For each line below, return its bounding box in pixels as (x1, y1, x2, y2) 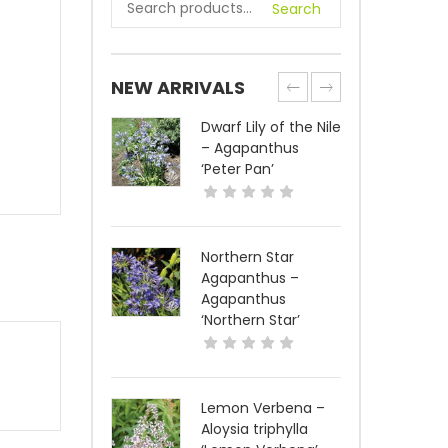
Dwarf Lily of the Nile (201, 117, 341, 137)
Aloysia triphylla (201, 419, 308, 439)
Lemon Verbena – (201, 398, 325, 418)
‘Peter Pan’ (201, 159, 274, 179)
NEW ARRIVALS (111, 75, 245, 100)
